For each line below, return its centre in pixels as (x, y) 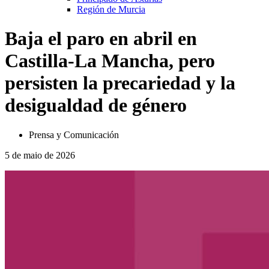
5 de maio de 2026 (40, 155)
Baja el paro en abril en (101, 39)
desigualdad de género (96, 105)
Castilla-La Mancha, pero (110, 61)
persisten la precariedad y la (120, 83)
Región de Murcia (111, 9)
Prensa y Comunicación (74, 134)
